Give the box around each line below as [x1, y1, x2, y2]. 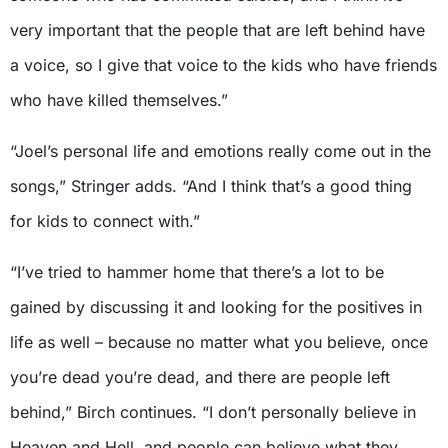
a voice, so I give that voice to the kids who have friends [10, 54, 437, 75]
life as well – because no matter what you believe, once [10, 331, 428, 352]
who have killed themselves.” [10, 89, 228, 110]
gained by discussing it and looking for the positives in [10, 296, 422, 317]
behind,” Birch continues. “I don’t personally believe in [10, 401, 416, 422]
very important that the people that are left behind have [10, 19, 425, 40]
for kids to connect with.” [10, 210, 200, 231]
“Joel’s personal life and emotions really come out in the [10, 140, 431, 161]
